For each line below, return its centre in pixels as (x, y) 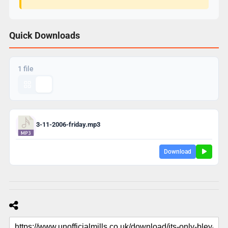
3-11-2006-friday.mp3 (68, 125)
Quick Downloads (44, 35)
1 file (25, 68)
